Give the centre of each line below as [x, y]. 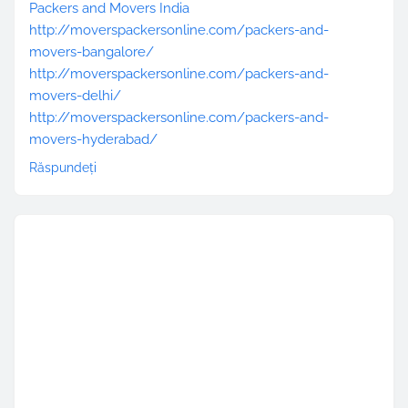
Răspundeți [63, 168]
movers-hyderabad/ [93, 140]
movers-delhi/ [75, 96]
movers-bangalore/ [92, 52]
